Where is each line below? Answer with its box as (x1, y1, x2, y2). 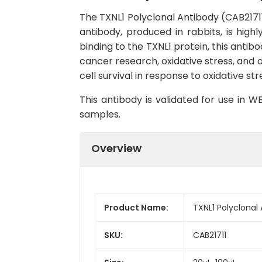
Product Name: (104, 201, 168, 213)
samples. (80, 108, 120, 121)
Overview (91, 140, 142, 156)
